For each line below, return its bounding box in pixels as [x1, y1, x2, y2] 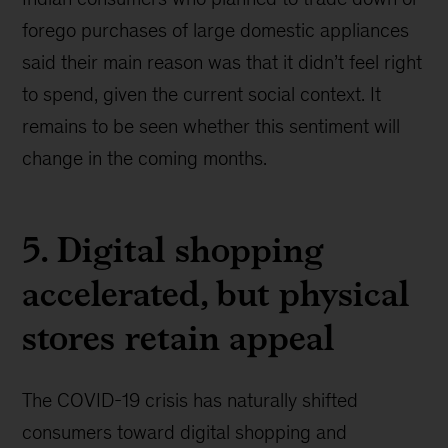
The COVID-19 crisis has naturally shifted [22, 389, 359, 411]
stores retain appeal [22, 311, 335, 364]
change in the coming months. [22, 147, 268, 169]
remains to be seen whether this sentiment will [22, 115, 401, 137]
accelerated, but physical [22, 267, 410, 320]
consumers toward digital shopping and [22, 421, 348, 443]
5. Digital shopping [22, 223, 324, 276]
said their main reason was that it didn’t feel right [22, 51, 423, 73]
